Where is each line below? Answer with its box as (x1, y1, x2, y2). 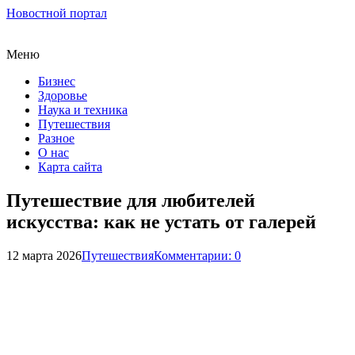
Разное (38, 132, 74, 145)
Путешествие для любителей (6, 189, 255, 211)
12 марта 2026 (6, 248, 82, 262)
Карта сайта (38, 160, 102, 174)
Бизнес (38, 74, 75, 88)
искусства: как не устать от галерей (6, 211, 316, 232)
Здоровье (38, 89, 87, 102)
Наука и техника (38, 103, 128, 116)
